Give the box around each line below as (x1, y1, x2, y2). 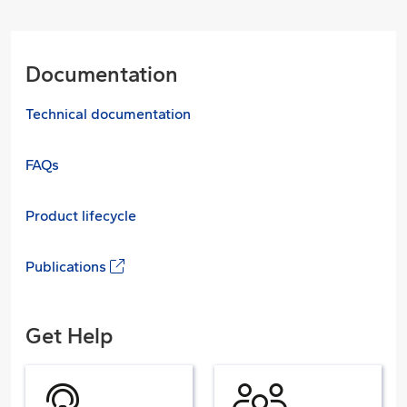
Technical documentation (25, 105, 191, 123)
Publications (25, 258, 106, 275)
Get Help (25, 323, 114, 349)
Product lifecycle (25, 207, 136, 224)
